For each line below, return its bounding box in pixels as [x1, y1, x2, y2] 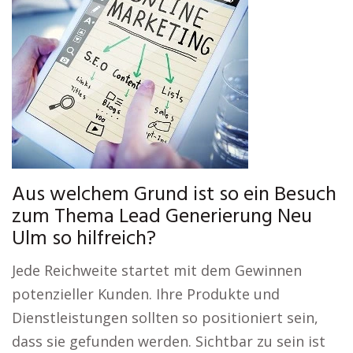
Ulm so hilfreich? [12, 223, 156, 255]
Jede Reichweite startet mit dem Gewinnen [12, 261, 302, 280]
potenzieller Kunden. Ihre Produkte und [12, 284, 280, 303]
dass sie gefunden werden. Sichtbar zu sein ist [12, 332, 325, 351]
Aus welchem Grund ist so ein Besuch [12, 179, 336, 211]
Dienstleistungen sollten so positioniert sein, [12, 308, 318, 327]
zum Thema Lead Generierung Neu [12, 201, 312, 233]
